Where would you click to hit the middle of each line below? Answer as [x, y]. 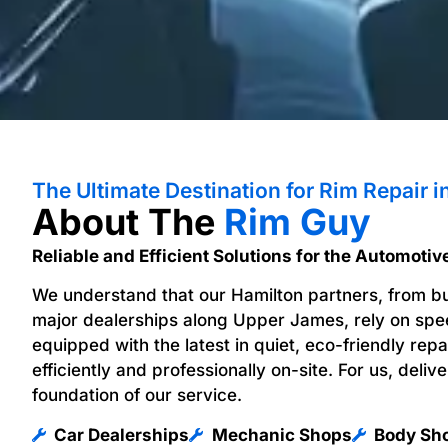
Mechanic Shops [281, 434]
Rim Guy [297, 222]
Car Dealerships [122, 434]
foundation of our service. [136, 395]
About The [127, 222]
